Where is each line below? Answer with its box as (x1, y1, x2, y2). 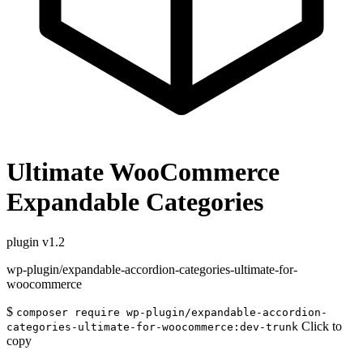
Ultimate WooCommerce (6, 157, 280, 187)
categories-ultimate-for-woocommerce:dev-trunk (6, 320, 298, 333)
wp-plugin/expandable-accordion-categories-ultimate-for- (6, 262, 297, 276)
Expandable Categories (6, 187, 263, 217)
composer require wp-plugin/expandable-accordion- (16, 305, 327, 318)
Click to (301, 318, 342, 333)
